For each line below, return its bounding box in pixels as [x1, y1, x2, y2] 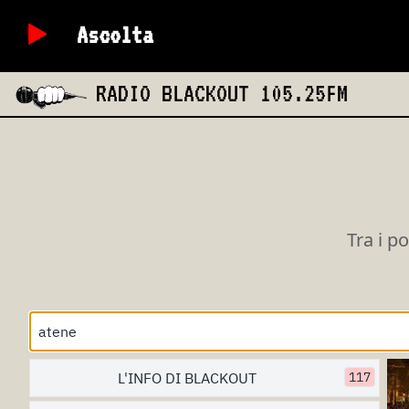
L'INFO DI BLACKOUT [118, 369, 257, 387]
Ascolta [77, 20, 153, 48]
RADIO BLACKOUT [96, 79, 261, 107]
